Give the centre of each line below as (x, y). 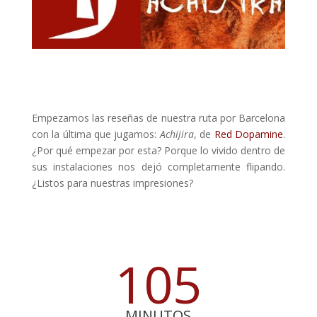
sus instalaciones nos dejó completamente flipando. (158, 166)
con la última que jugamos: (96, 134)
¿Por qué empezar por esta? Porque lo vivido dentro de (158, 150)
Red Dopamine (249, 134)
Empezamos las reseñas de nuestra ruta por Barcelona (158, 117)
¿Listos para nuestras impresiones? (112, 183)
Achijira (177, 134)
